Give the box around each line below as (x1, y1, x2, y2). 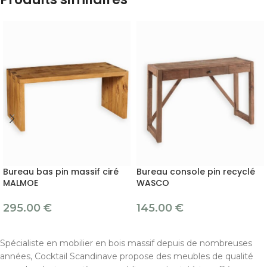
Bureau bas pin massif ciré (3, 166, 119, 178)
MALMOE (3, 177, 38, 190)
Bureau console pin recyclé (136, 166, 255, 178)
